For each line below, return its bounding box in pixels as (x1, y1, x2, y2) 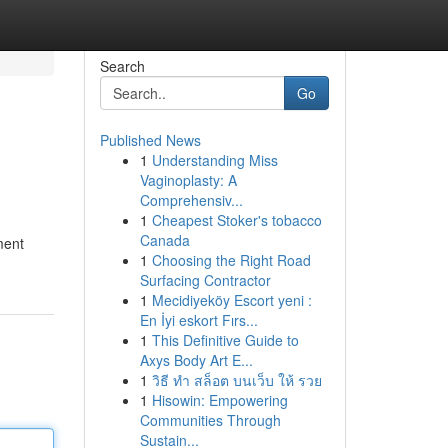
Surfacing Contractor (139, 270, 271, 290)
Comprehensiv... (139, 190, 243, 210)
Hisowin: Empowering (151, 390, 288, 410)
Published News (99, 130, 201, 150)
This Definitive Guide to (151, 330, 299, 350)
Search (99, 56, 145, 76)
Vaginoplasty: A (139, 170, 237, 190)
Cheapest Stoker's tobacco (151, 210, 322, 230)
